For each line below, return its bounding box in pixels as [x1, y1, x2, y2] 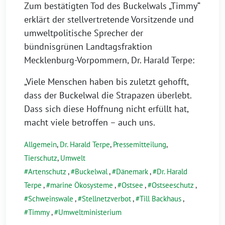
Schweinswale [28, 193, 73, 203]
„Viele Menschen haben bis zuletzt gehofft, [24, 75, 188, 87]
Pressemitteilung [113, 139, 166, 149]
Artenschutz [28, 166, 66, 176]
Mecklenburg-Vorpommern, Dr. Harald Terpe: [24, 54, 194, 66]
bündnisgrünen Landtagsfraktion [24, 40, 152, 52]
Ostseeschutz [152, 180, 194, 190]
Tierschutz [24, 153, 57, 163]
